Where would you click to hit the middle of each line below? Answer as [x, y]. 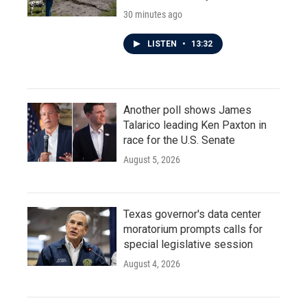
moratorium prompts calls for [193, 229]
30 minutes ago [153, 14]
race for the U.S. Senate [179, 140]
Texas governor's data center [192, 214]
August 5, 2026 [152, 160]
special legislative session [188, 244]
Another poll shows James [187, 110]
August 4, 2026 [152, 264]
